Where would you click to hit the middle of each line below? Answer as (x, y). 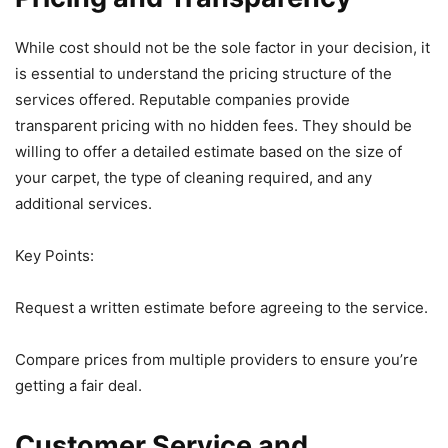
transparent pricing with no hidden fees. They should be (213, 125)
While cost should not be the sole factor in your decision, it (222, 47)
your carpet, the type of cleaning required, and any (193, 177)
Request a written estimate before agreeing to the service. (221, 307)
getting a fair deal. (78, 385)
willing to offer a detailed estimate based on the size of (208, 151)
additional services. (83, 203)
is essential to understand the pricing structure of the (203, 73)
